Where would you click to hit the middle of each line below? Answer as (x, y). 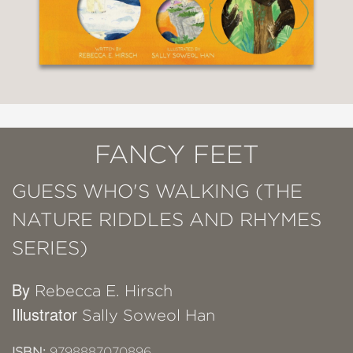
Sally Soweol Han (149, 315)
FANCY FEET (176, 154)
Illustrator (47, 314)
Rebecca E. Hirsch (104, 291)
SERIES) (50, 248)
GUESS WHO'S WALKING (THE (157, 191)
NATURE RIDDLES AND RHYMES (167, 219)
